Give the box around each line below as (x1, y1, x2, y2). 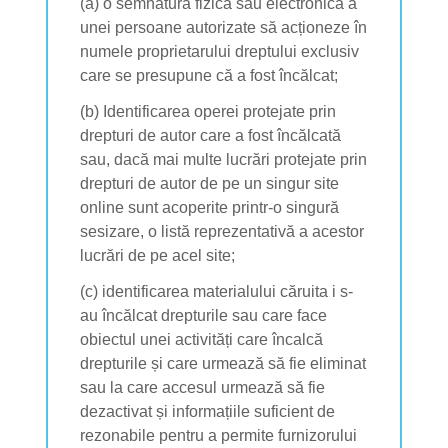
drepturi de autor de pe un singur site (80, 174, 339, 192)
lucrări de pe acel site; (80, 246, 235, 264)
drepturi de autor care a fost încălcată (80, 126, 341, 144)
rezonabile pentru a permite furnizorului (80, 426, 357, 444)
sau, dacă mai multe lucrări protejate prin (80, 150, 367, 168)
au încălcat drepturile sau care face (80, 306, 327, 324)
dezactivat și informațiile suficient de (80, 402, 335, 420)
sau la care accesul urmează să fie (80, 378, 325, 396)
